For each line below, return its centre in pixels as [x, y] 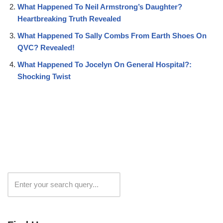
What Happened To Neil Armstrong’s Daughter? [100, 6]
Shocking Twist [44, 76]
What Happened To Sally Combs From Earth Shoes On [112, 35]
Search [145, 184]
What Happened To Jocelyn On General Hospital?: [105, 64]
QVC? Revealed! [46, 47]
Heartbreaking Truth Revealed [69, 18]
